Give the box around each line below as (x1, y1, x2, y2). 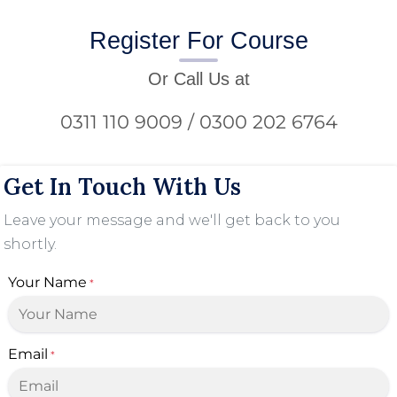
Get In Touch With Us (4, 171, 241, 201)
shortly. (4, 235, 57, 253)
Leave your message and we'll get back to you (4, 211, 340, 229)
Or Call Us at (147, 68, 250, 89)
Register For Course (89, 27, 308, 54)
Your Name (8, 273, 87, 291)
